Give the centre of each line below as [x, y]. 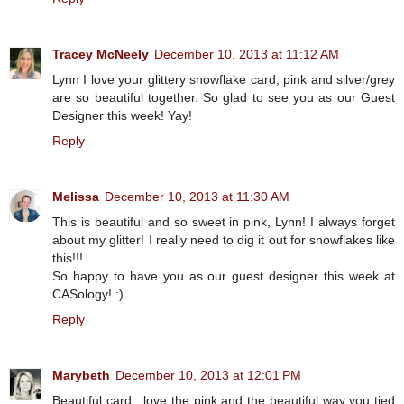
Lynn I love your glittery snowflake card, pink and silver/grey [224, 79]
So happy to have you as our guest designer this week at [224, 275]
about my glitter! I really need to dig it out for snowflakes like [224, 239]
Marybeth [81, 375]
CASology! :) [88, 294]
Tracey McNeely [101, 54]
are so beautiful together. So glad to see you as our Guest [224, 97]
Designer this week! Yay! [122, 115]
